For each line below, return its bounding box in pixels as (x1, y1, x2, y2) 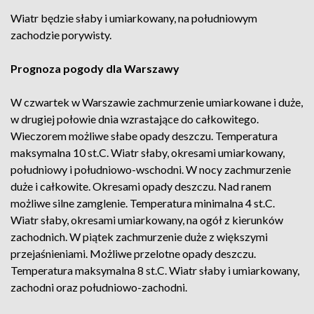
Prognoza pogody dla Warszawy (11, 62, 179, 75)
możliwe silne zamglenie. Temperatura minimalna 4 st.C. (11, 196, 275, 210)
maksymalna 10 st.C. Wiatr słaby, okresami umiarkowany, (11, 146, 285, 159)
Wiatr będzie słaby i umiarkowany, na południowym (11, 11, 257, 25)
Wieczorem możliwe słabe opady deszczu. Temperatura (11, 129, 278, 142)
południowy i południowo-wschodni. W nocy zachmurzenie (11, 163, 291, 176)
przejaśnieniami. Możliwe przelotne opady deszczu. (11, 247, 256, 260)
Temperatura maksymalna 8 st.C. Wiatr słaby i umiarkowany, (11, 264, 299, 277)
